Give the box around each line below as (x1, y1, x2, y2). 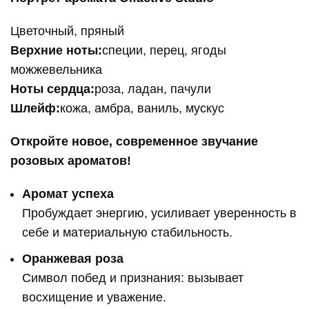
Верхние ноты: (10, 43, 103, 58)
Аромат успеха (22, 187, 114, 201)
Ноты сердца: (10, 82, 95, 97)
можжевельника (10, 63, 103, 77)
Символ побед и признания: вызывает (22, 271, 244, 286)
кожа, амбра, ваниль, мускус (60, 101, 225, 116)
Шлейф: (10, 101, 61, 116)
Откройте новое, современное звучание (10, 134, 259, 149)
